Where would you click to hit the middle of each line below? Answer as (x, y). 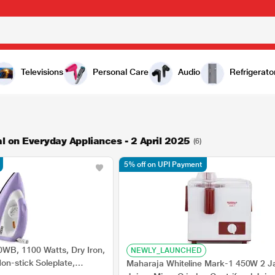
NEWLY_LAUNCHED (166, 250)
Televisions (42, 72)
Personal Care (121, 72)
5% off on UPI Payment (163, 165)
